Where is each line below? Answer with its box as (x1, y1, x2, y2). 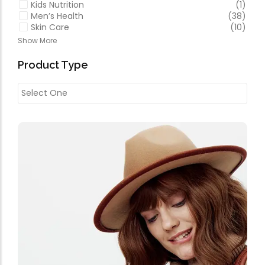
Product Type (18, 59, 88, 71)
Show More (18, 35, 57, 46)
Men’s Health (31, 9, 83, 22)
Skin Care (31, 21, 69, 33)
